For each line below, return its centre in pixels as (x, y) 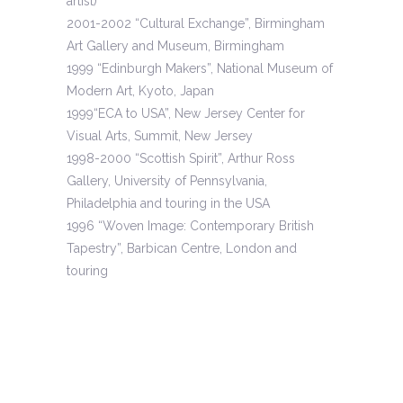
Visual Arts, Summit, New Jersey (160, 136)
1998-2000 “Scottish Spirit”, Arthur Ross (181, 159)
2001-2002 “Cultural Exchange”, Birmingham (196, 24)
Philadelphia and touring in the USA (168, 204)
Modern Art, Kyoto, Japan (140, 91)
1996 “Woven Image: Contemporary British (190, 226)
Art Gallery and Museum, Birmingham (175, 46)
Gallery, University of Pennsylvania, (167, 181)
